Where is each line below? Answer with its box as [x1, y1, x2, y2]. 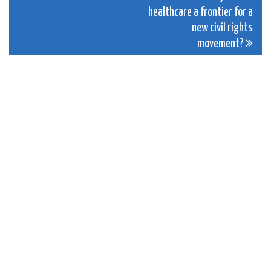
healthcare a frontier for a [148, 7, 253, 19]
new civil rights [192, 22, 253, 34]
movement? [197, 38, 246, 50]
